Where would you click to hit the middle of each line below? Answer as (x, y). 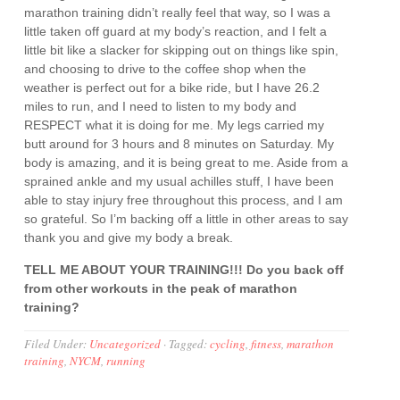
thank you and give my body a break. (129, 237)
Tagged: (190, 344)
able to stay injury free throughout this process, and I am (184, 200)
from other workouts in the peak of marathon (161, 288)
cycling (228, 344)
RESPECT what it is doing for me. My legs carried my (175, 125)
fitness (267, 344)
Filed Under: (57, 344)
